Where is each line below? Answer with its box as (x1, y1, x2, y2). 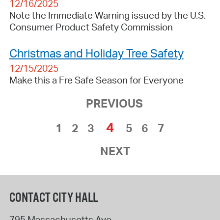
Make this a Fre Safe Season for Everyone (9, 74, 184, 86)
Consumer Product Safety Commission (9, 21, 173, 33)
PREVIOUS (86, 95, 143, 110)
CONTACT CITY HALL (9, 190, 98, 206)
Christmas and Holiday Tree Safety (9, 45, 184, 60)
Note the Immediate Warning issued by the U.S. (9, 9, 206, 21)
